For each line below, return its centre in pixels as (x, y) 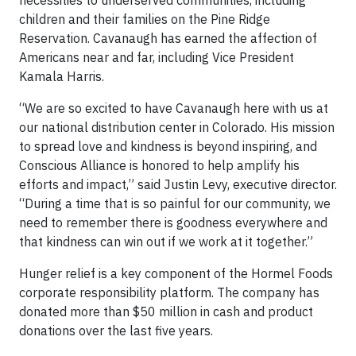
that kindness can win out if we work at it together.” (166, 242)
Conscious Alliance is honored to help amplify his (159, 166)
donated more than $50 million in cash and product (166, 312)
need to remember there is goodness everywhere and (173, 223)
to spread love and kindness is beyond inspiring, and (168, 147)
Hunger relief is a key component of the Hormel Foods (176, 274)
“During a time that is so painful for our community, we (175, 204)
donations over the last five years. (116, 331)
